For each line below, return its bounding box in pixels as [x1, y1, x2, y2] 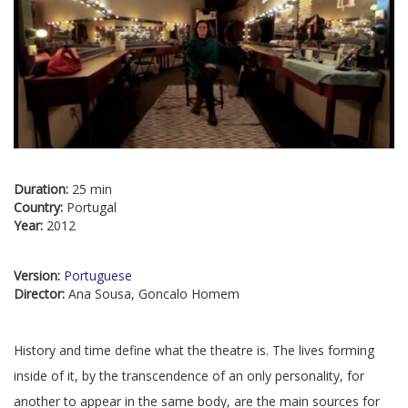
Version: [14, 267, 64, 285]
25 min [72, 180, 112, 199]
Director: [14, 285, 68, 303]
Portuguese [64, 267, 132, 285]
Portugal [66, 199, 117, 217]
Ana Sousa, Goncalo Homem [68, 285, 240, 303]
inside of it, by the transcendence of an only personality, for [14, 367, 364, 385]
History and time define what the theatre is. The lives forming [14, 342, 374, 360]
